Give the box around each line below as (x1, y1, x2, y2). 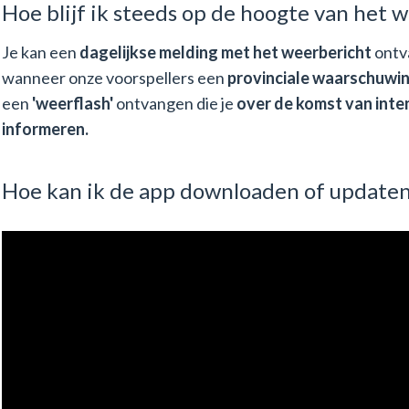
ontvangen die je (112, 92, 236, 113)
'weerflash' (31, 92, 113, 113)
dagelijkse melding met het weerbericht (79, 41, 372, 62)
